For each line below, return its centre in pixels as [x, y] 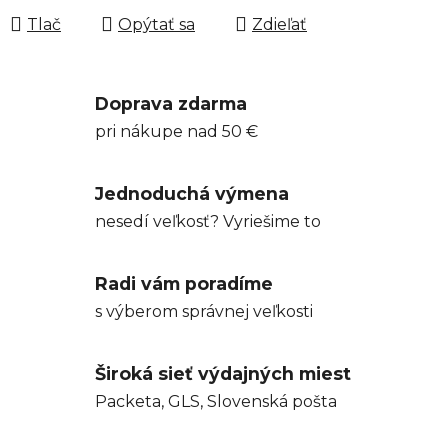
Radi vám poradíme [184, 284]
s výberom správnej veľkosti [204, 312]
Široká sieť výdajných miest [223, 374]
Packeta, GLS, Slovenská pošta [216, 402]
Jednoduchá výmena [192, 194]
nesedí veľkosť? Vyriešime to [208, 222]
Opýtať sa [156, 24]
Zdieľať [279, 24]
